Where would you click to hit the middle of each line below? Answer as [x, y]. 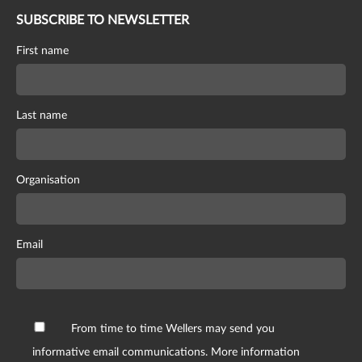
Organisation [48, 181]
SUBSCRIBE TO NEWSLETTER [103, 20]
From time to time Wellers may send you [173, 329]
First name [42, 51]
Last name [42, 116]
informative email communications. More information [166, 353]
